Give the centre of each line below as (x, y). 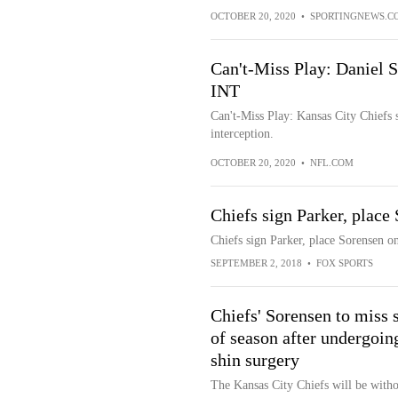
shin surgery (255, 360)
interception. (242, 134)
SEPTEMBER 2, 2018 (256, 263)
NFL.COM (331, 163)
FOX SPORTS (344, 263)
